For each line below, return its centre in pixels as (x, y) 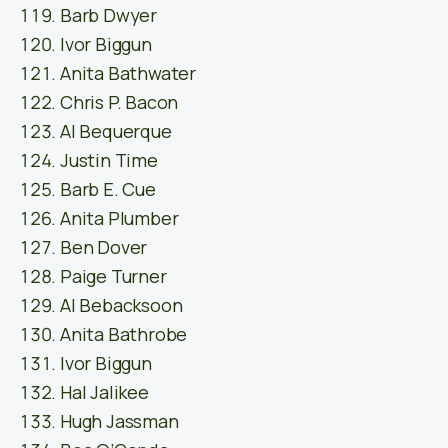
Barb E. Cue (108, 189)
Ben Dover (104, 247)
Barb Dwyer (108, 15)
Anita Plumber (119, 218)
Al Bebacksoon (121, 305)
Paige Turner (113, 276)
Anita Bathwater (128, 73)
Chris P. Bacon (119, 102)
